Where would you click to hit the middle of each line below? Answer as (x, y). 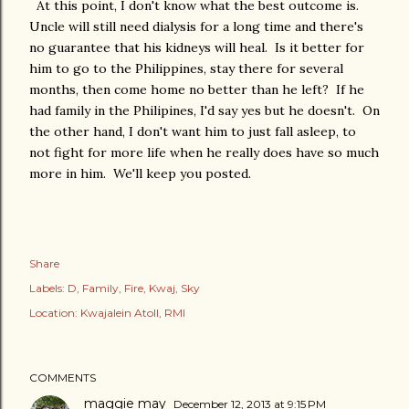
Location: (55, 313)
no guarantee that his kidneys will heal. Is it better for (197, 48)
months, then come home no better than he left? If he (197, 90)
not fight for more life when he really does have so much (204, 153)
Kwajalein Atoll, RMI (133, 313)
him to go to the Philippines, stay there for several (186, 69)
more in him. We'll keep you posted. (140, 174)
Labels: (47, 288)
